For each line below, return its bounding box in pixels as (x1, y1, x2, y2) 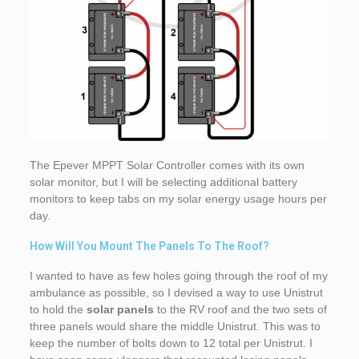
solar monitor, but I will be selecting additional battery (29, 175, 297, 189)
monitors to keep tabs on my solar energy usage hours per (29, 192, 327, 206)
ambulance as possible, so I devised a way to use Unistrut (29, 286, 323, 300)
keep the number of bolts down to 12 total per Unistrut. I (29, 337, 313, 350)
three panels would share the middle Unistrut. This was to (29, 320, 321, 333)
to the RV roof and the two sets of (153, 303, 327, 317)
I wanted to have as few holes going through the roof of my (29, 269, 328, 283)
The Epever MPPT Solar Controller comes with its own (29, 159, 305, 172)
